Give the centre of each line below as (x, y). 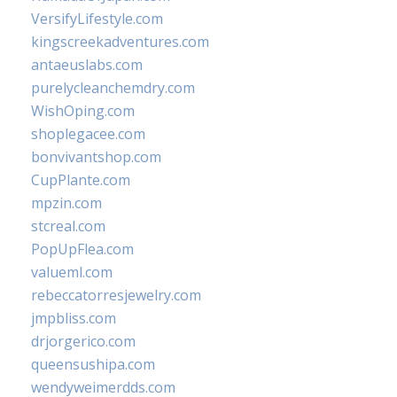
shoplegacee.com (88, 134)
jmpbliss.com (74, 318)
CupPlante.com (81, 180)
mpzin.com (66, 203)
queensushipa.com (93, 364)
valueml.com (72, 272)
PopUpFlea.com (82, 249)
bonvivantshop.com (96, 157)
